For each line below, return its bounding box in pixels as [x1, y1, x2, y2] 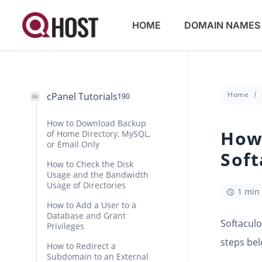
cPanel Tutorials [47, 90, 118, 103]
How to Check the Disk [47, 158, 133, 170]
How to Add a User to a [47, 199, 136, 211]
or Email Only [47, 139, 99, 150]
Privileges [47, 220, 84, 232]
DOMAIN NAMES [184, 19, 260, 31]
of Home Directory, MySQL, [47, 128, 150, 139]
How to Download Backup [47, 118, 146, 129]
